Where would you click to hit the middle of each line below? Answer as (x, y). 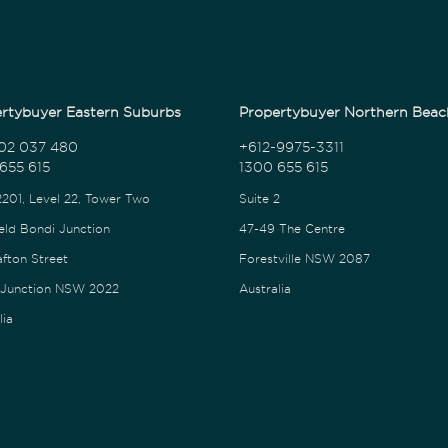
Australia (264, 288)
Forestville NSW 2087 (304, 258)
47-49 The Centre (291, 228)
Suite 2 (259, 198)
